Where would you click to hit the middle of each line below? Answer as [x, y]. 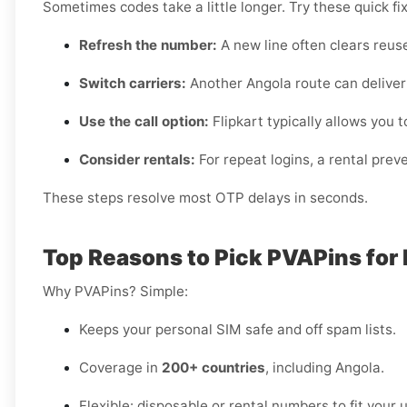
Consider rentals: [137, 160]
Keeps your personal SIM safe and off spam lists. [238, 330]
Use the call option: [144, 122]
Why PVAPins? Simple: [115, 292]
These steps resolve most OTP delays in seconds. [205, 198]
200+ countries [213, 368]
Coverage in [120, 368]
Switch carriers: [133, 84]
